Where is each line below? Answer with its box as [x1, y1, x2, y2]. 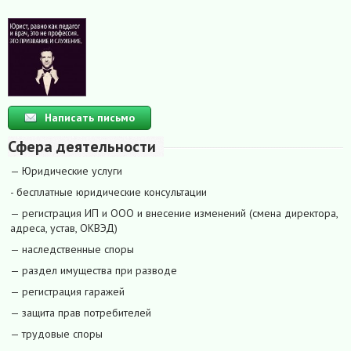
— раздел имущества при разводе [10, 263, 177, 278]
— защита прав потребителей [10, 306, 151, 320]
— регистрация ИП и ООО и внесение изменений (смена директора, [10, 206, 338, 221]
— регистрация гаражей [10, 284, 125, 299]
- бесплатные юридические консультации [10, 185, 207, 200]
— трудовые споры [10, 327, 103, 342]
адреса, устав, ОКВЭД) [10, 221, 118, 236]
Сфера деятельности [8, 136, 156, 157]
